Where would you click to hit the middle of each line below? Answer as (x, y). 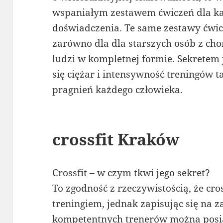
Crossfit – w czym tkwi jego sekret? (131, 172)
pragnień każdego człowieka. (118, 89)
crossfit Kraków (116, 139)
